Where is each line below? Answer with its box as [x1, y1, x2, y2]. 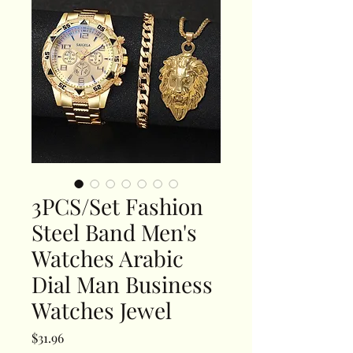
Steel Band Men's [32, 217, 197, 247]
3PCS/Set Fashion [32, 191, 203, 221]
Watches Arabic [32, 243, 184, 273]
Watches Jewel [32, 295, 172, 325]
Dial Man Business [32, 269, 213, 299]
